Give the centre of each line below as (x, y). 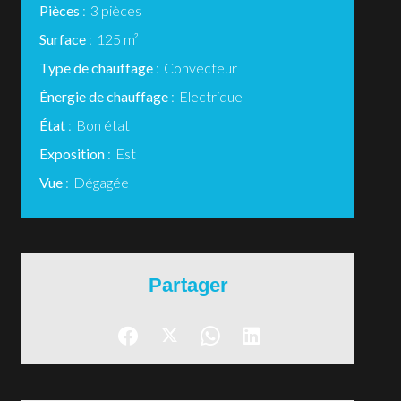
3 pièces (116, 10)
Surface (64, 39)
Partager (188, 285)
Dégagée (101, 182)
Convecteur (200, 68)
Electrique (211, 96)
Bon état (103, 125)
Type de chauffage (98, 68)
